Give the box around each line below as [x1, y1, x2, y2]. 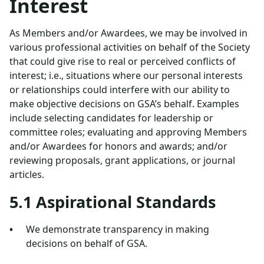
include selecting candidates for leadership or [9, 111, 213, 124]
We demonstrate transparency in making [26, 223, 209, 236]
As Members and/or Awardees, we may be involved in [9, 27, 247, 39]
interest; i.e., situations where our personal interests [9, 69, 243, 82]
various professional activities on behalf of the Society [9, 41, 250, 54]
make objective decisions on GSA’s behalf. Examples [9, 97, 239, 110]
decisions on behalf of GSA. [26, 237, 147, 250]
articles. [9, 168, 44, 181]
